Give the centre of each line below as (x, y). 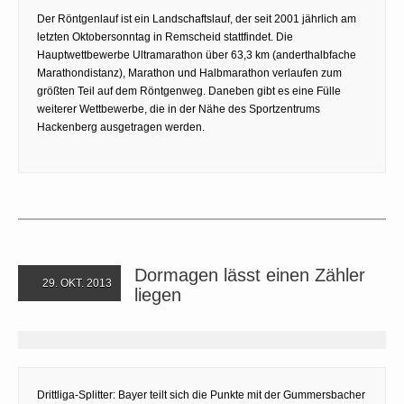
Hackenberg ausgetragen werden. (121, 127)
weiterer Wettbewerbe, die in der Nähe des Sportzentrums (179, 109)
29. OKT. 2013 (76, 283)
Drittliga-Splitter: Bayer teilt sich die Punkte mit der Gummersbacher (201, 395)
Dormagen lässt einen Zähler (250, 275)
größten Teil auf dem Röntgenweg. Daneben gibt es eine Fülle (189, 91)
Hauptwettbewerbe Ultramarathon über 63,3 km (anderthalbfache (197, 55)
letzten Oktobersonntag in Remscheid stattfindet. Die (165, 37)
